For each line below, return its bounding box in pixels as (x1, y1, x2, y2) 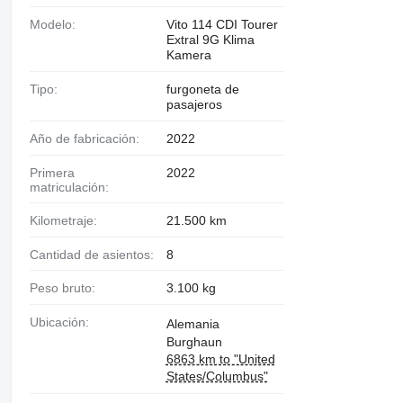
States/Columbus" (166, 369, 268, 384)
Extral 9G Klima (166, 32, 255, 47)
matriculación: (29, 179, 109, 194)
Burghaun (166, 335, 222, 350)
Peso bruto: (37, 281, 95, 296)
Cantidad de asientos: (38, 246, 154, 262)
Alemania (166, 317, 219, 332)
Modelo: (40, 17, 76, 31)
